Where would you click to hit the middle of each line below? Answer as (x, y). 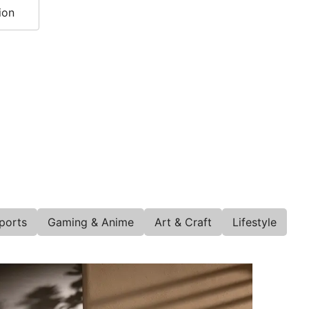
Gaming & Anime (91, 222)
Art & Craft (183, 222)
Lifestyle (255, 222)
